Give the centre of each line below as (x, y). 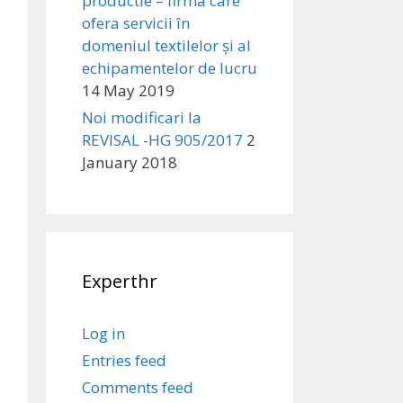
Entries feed (124, 360)
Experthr (120, 281)
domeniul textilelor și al (166, 45)
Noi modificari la (142, 117)
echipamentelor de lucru (170, 68)
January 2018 (130, 162)
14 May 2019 (128, 90)
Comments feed (138, 387)
